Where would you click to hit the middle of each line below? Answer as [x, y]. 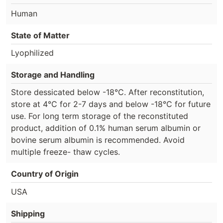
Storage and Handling [53, 74]
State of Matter [40, 35]
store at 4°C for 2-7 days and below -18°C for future [111, 104]
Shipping [28, 214]
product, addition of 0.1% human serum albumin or [106, 128]
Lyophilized [32, 53]
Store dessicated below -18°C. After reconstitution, [108, 92]
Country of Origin [45, 173]
